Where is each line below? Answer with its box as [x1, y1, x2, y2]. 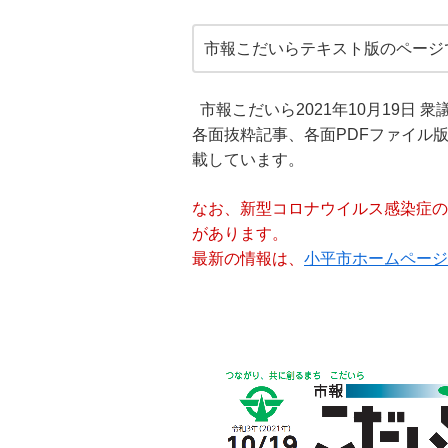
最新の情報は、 [192, 250, 304, 268]
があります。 [192, 225, 288, 243]
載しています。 [192, 151, 304, 169]
